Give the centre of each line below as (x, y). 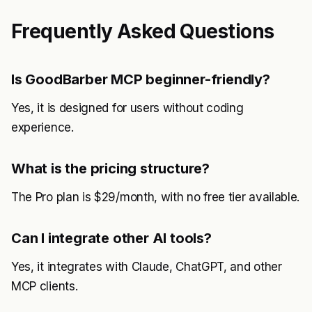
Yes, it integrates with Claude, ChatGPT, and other (147, 267)
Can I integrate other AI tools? (111, 238)
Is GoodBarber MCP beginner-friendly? (141, 79)
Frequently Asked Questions (143, 31)
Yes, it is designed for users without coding (127, 108)
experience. (42, 127)
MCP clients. (45, 286)
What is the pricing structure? (110, 169)
